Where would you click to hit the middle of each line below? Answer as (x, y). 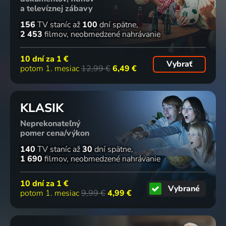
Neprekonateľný (50, 123)
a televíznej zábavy (56, 9)
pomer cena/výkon (55, 133)
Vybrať (179, 64)
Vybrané (184, 188)
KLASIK (42, 108)
